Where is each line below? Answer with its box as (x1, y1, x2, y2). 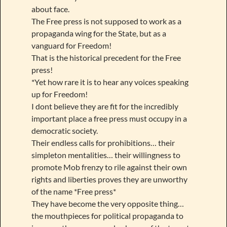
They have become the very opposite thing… (31, 198, 184, 208)
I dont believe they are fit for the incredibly (31, 101, 178, 111)
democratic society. (31, 125, 98, 135)
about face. (31, 4, 69, 14)
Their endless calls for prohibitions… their (31, 137, 175, 147)
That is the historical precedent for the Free (31, 52, 181, 62)
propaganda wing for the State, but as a (31, 28, 166, 38)
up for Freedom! (31, 89, 88, 99)
